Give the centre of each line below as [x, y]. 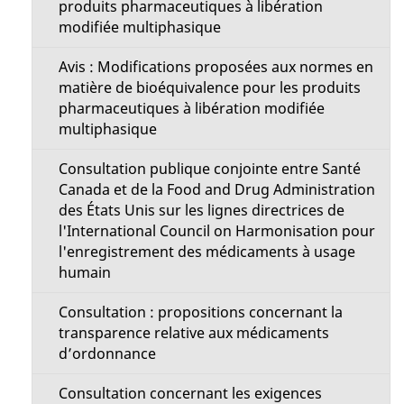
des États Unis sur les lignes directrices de [201, 210]
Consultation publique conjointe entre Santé [209, 169]
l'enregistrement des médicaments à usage [207, 252]
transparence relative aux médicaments [193, 333]
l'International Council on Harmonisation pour [216, 231]
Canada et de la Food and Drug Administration [216, 189]
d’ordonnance [107, 353]
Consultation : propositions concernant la [200, 312]
